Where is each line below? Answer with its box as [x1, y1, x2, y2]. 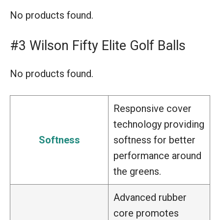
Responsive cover [113, 102, 192, 114]
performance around [113, 149, 201, 162]
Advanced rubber [113, 191, 187, 203]
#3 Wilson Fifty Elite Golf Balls [10, 37, 186, 54]
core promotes [113, 207, 179, 219]
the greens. [113, 165, 161, 177]
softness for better [113, 134, 195, 146]
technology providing [113, 118, 204, 130]
